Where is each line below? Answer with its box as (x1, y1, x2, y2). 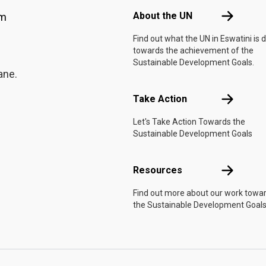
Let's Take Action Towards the (133, 117, 245, 126)
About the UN (133, 10, 192, 21)
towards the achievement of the (133, 46, 254, 55)
